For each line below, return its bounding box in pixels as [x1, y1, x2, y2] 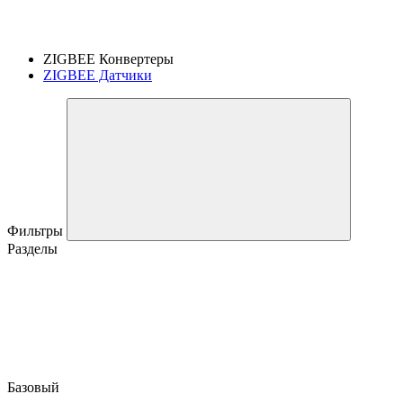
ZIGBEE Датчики [43, 67, 152, 83]
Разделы [7, 240, 58, 256]
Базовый [7, 379, 63, 395]
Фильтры [7, 222, 67, 238]
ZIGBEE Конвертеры [43, 50, 177, 67]
